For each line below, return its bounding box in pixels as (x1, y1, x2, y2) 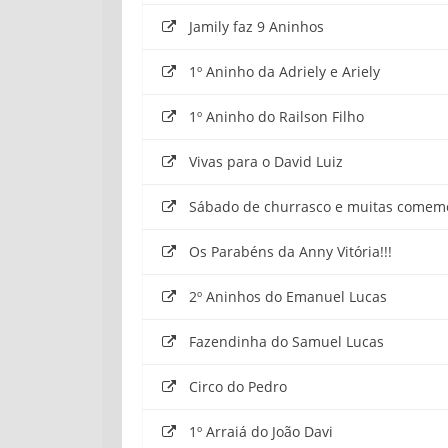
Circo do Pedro (189, 376, 287, 396)
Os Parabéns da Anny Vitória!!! (189, 241, 392, 261)
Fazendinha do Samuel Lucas (189, 331, 384, 351)
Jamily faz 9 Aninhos (189, 16, 324, 36)
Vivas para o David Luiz (189, 151, 343, 171)
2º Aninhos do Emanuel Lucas (189, 286, 387, 306)
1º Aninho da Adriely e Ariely (189, 61, 380, 81)
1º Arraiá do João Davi (189, 421, 333, 441)
